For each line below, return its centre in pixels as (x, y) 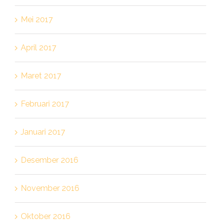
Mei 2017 (37, 19)
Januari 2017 (43, 132)
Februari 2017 (45, 104)
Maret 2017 (41, 75)
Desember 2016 (49, 160)
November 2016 (50, 188)
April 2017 (38, 47)
